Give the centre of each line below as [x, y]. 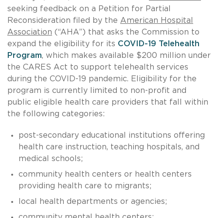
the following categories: [56, 114]
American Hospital [157, 20]
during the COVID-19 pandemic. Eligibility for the [102, 79]
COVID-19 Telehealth [159, 44]
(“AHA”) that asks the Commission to [126, 32]
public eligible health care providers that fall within [108, 102]
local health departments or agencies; [94, 201]
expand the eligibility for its [63, 44]
